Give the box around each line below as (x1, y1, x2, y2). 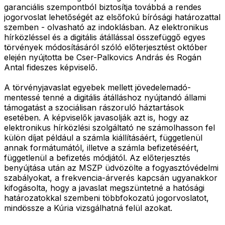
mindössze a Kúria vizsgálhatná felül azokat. (4, 202, 172, 213)
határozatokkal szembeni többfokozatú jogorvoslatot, (4, 192, 209, 203)
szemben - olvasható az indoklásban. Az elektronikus (4, 22, 208, 32)
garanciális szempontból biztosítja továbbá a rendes (4, 2, 201, 12)
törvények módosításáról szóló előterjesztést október (4, 42, 207, 52)
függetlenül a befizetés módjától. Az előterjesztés (4, 152, 190, 163)
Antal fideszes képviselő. (4, 62, 97, 72)
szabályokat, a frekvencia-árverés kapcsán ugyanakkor (4, 172, 217, 183)
